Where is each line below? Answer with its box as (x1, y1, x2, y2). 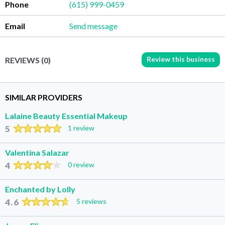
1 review (67, 124, 94, 133)
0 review (67, 160, 94, 169)
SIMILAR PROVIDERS (5, 92, 82, 102)
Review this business (147, 55, 215, 64)
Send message (87, 21, 118, 31)
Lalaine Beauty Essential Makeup (5, 111, 128, 121)
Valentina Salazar (5, 148, 69, 158)
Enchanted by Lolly (5, 184, 75, 194)
